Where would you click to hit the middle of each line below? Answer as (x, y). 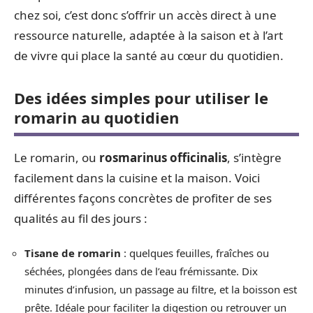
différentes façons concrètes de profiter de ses (143, 198)
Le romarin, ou (57, 157)
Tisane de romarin (73, 253)
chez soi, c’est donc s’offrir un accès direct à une (145, 15)
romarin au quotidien (96, 117)
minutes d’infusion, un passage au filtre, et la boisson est (161, 289)
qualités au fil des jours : (81, 218)
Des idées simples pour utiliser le (141, 97)
